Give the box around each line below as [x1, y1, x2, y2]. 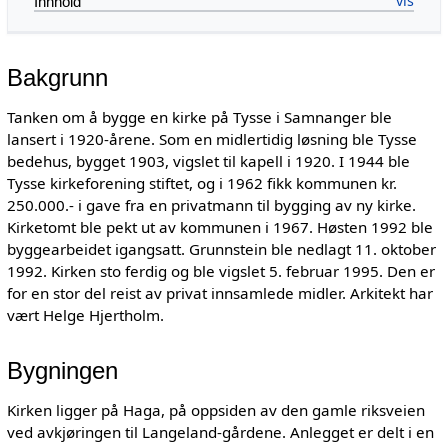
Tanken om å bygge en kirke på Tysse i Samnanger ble [6, 107, 392, 128]
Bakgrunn [6, 64, 108, 92]
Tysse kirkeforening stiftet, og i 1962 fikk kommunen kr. [6, 173, 397, 194]
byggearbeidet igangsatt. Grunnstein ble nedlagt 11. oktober [6, 239, 436, 260]
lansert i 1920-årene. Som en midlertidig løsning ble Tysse [6, 129, 417, 150]
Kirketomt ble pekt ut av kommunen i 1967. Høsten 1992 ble [6, 217, 433, 238]
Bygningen [6, 356, 118, 384]
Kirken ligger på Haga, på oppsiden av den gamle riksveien [6, 399, 425, 420]
